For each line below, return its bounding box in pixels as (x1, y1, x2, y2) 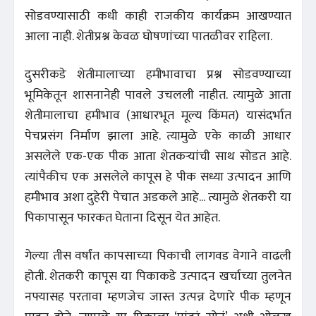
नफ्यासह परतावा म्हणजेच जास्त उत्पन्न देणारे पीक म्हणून (25, 286, 291, 308)
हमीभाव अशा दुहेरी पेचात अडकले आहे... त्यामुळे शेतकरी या (25, 186, 291, 208)
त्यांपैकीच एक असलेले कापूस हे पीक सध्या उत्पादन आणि (25, 166, 291, 188)
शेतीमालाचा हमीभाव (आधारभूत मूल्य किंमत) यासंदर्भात (25, 104, 291, 126)
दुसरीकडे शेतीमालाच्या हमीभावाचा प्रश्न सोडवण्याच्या (25, 63, 291, 85)
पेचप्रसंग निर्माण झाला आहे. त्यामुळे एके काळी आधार (25, 125, 291, 147)
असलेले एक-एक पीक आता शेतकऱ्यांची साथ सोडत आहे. (25, 145, 291, 167)
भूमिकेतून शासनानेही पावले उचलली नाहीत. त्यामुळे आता (25, 84, 291, 106)
